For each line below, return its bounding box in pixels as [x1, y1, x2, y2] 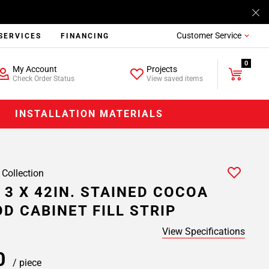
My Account [12, 64, 57, 74]
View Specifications [162, 226, 245, 237]
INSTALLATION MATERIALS [15, 108, 164, 119]
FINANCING [61, 32, 110, 40]
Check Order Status [12, 74, 74, 83]
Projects [147, 64, 178, 74]
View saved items [147, 74, 204, 83]
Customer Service [176, 31, 241, 40]
